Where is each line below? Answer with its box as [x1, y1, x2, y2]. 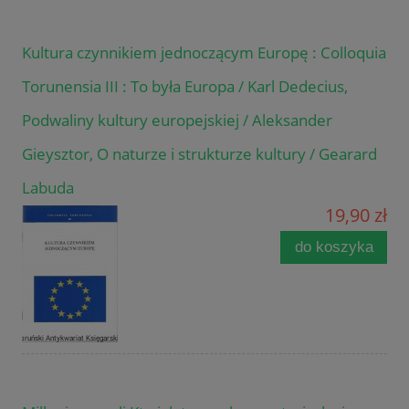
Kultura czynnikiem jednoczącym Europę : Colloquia [22, 42, 386, 64]
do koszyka [294, 237, 373, 256]
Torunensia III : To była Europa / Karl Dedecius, [22, 76, 348, 98]
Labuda [22, 177, 74, 199]
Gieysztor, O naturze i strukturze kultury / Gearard [22, 143, 377, 165]
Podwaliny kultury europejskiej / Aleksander [22, 110, 332, 131]
